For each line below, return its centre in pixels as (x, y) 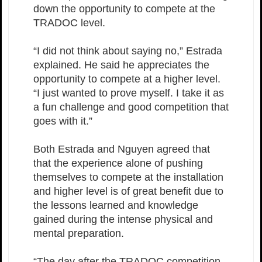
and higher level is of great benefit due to (128, 191)
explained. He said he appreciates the (121, 65)
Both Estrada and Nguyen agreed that (122, 149)
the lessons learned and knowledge (116, 205)
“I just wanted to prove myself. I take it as (129, 93)
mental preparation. (79, 233)
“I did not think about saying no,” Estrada (128, 51)
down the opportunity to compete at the (124, 8)
